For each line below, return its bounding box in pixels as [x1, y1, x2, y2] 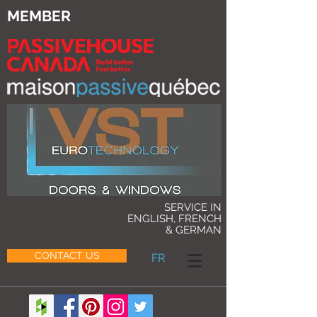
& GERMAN [166, 224, 221, 236]
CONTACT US [34, 250, 100, 261]
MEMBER [7, 7, 71, 25]
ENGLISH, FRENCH [127, 212, 221, 225]
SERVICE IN [164, 201, 221, 214]
